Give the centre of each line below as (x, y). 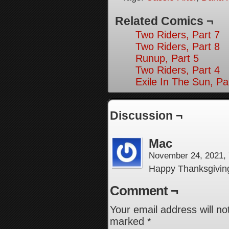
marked (129, 221)
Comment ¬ (144, 191)
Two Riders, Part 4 (178, 70)
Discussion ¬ (146, 116)
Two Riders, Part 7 (178, 35)
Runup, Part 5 (167, 58)
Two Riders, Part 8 (178, 47)
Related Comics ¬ (164, 21)
